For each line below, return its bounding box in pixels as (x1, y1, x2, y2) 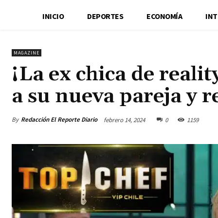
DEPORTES (87, 11, 124, 21)
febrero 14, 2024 (104, 115, 145, 124)
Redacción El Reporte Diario (21, 115, 97, 124)
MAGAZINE (14, 49, 39, 56)
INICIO (42, 11, 64, 21)
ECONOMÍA (146, 11, 182, 21)
